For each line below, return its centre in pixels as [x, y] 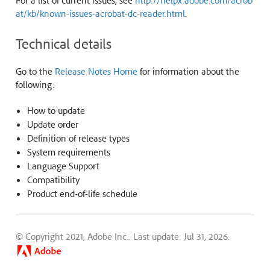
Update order [52, 124]
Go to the [35, 71]
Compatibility [53, 180]
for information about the [188, 71]
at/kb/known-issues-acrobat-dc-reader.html [100, 14]
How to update [56, 111]
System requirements [68, 152]
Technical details [63, 44]
